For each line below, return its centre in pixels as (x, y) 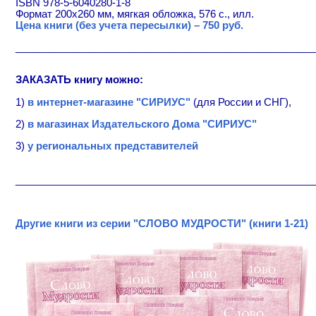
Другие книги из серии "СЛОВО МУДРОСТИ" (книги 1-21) (162, 223)
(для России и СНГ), (241, 103)
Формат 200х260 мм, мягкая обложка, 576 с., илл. (134, 14)
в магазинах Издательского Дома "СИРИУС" (140, 124)
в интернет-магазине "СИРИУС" (109, 103)
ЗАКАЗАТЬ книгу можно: (79, 80)
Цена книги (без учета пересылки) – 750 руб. (129, 25)
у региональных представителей (113, 146)
